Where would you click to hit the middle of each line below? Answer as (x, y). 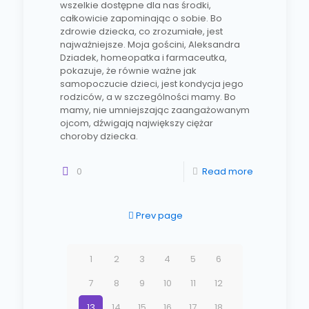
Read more (227, 172)
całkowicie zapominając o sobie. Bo (141, 19)
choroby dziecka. (99, 137)
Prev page (159, 216)
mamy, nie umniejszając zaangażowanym (154, 110)
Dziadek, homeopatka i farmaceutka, (143, 58)
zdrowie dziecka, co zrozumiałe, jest (141, 32)
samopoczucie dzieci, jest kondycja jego (151, 84)
